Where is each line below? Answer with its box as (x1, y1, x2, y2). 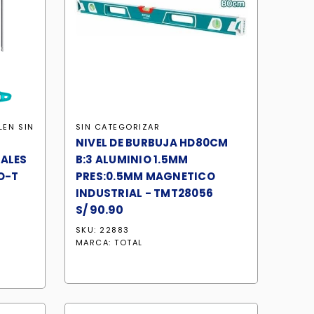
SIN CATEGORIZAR (75, 121, 161, 132)
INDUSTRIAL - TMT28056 (75, 186, 213, 200)
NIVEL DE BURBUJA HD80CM (75, 135, 228, 150)
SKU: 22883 (75, 224, 130, 235)
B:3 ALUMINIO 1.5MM (75, 152, 189, 167)
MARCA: (75, 237, 115, 248)
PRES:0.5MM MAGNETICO (75, 169, 215, 184)
